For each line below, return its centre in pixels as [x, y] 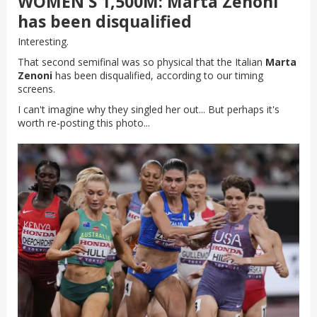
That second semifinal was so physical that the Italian [142, 62]
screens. [36, 88]
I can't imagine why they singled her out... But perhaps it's [149, 109]
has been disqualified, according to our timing [159, 75]
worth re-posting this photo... [84, 122]
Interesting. [43, 41]
